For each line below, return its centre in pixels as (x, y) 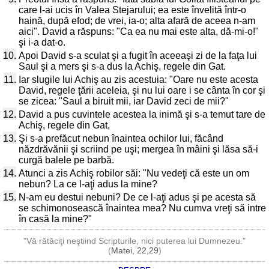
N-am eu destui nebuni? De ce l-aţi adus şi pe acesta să (137, 197)
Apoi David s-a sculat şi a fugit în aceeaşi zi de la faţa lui (138, 56)
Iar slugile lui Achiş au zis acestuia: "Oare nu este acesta (138, 80)
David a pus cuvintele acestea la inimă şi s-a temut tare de (142, 114)
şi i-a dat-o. (42, 42)
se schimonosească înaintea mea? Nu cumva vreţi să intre (142, 208)
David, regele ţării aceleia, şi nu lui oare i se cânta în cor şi (142, 90)
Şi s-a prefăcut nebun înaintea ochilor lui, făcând (121, 138)
